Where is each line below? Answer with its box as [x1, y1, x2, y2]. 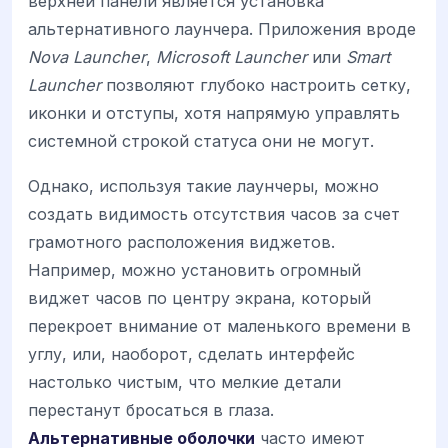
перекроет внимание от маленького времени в [28, 315, 411, 336]
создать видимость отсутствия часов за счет [28, 203, 400, 224]
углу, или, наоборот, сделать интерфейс [28, 343, 355, 364]
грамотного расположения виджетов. [28, 231, 335, 252]
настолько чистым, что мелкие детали [28, 371, 341, 392]
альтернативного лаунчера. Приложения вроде [28, 19, 416, 40]
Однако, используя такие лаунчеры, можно [28, 175, 379, 196]
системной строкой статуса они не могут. [28, 131, 374, 152]
